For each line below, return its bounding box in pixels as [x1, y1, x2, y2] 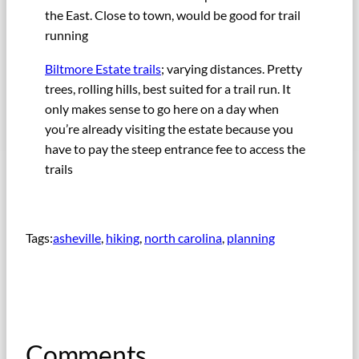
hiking [106, 229, 139, 245]
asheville [53, 229, 101, 245]
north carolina [144, 229, 222, 245]
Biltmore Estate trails [45, 60, 161, 76]
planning [227, 229, 275, 245]
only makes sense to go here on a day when [45, 100, 279, 116]
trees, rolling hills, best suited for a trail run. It [45, 80, 291, 96]
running [45, 27, 88, 43]
